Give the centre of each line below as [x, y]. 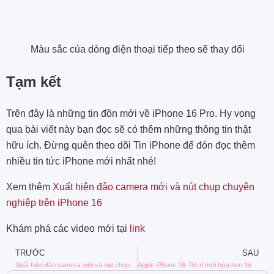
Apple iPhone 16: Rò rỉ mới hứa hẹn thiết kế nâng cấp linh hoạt [254, 265]
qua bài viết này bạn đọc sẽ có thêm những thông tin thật [128, 130]
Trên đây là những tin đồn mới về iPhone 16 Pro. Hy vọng [131, 114]
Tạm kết [34, 82]
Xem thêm [29, 187]
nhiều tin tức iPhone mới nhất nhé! [81, 161]
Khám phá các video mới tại [68, 229]
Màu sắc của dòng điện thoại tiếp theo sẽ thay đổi [138, 50]
